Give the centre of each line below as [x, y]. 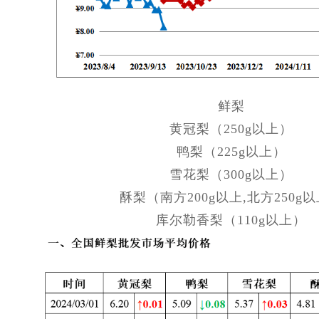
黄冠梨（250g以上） [231, 129]
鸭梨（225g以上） [231, 151]
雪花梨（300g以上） [231, 174]
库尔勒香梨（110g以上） [231, 220]
